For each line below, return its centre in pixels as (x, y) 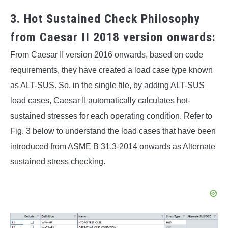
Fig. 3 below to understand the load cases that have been (113, 131)
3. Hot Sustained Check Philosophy (105, 19)
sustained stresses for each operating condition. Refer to (111, 116)
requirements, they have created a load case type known (111, 70)
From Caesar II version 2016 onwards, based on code (107, 55)
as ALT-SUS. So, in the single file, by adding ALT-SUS (107, 85)
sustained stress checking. (58, 162)
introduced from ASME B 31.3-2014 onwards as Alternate (113, 147)
